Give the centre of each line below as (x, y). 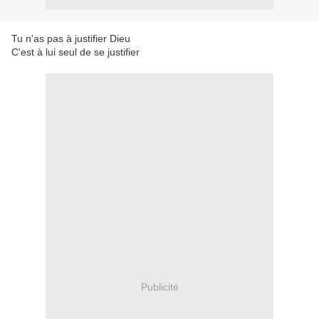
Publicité (159, 287)
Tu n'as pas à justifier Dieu (71, 38)
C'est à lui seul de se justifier (75, 52)
